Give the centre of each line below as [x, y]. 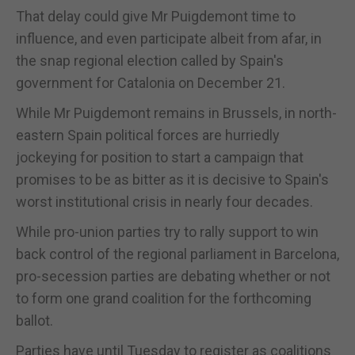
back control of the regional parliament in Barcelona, [177, 254]
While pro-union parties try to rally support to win [167, 231]
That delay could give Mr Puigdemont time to [156, 16]
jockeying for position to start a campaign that [160, 157]
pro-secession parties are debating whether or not [173, 276]
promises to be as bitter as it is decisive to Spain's [172, 179]
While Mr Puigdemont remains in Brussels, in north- [176, 113]
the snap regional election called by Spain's [150, 60]
